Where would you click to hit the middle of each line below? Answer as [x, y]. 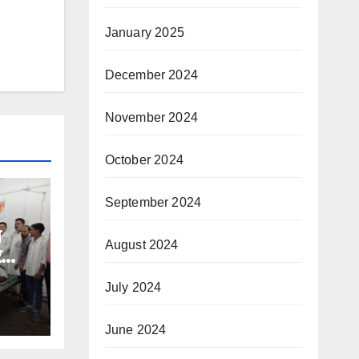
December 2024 [151, 75]
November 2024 [151, 117]
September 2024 [153, 202]
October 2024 [144, 160]
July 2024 [133, 287]
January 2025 [144, 32]
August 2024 [141, 245]
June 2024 [135, 330]
